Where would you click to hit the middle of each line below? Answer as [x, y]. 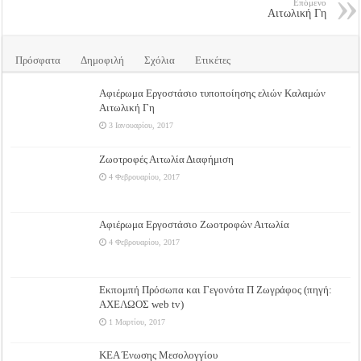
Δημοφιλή [103, 60]
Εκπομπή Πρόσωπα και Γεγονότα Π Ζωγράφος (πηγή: [216, 289]
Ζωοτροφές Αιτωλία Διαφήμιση [167, 159]
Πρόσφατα [38, 60]
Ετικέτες [213, 60]
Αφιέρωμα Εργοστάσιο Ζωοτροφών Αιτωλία [195, 224]
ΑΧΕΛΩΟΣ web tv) [142, 304]
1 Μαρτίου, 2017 [137, 322]
